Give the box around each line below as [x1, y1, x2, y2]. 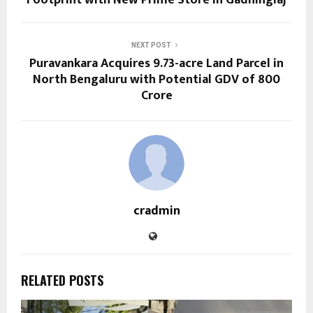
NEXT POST [131, 41, 171, 49]
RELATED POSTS [21, 270, 103, 289]
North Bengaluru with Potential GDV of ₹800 [33, 68, 280, 90]
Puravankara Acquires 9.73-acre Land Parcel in [29, 52, 284, 74]
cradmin [133, 200, 180, 221]
